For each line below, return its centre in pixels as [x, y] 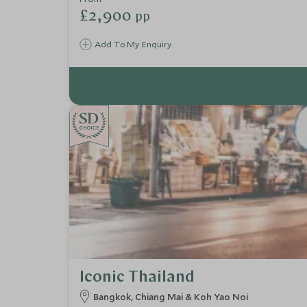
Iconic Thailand [137, 277]
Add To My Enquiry [133, 44]
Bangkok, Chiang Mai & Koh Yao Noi [170, 296]
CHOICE [89, 127]
